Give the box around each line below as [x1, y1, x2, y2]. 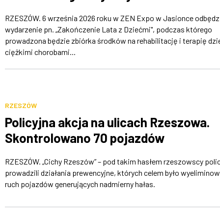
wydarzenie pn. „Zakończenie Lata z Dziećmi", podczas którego [4, 24, 212, 34]
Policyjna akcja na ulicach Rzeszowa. [4, 114, 210, 130]
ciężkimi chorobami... [4, 47, 76, 56]
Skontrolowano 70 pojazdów [4, 130, 165, 145]
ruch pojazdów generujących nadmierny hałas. [4, 179, 155, 189]
